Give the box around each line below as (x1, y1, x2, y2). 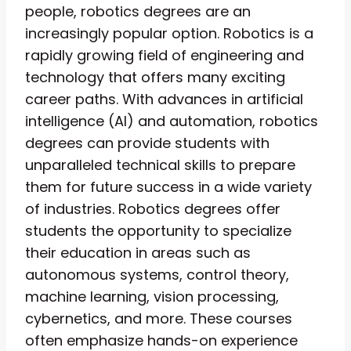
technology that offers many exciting (25, 67, 285, 87)
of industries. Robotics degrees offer (25, 198, 280, 219)
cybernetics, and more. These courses (25, 308, 292, 328)
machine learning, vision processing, (25, 286, 279, 306)
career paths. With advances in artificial (25, 89, 303, 109)
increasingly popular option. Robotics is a (25, 23, 313, 43)
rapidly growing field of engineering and (25, 45, 304, 65)
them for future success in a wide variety (25, 176, 312, 197)
